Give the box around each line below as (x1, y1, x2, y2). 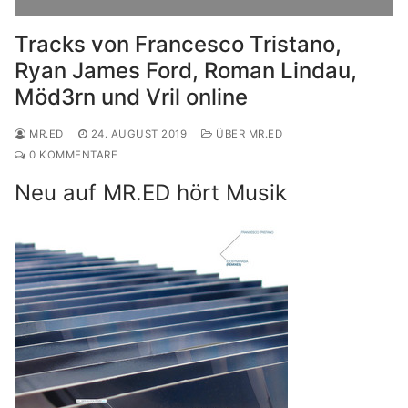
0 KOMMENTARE (25, 148, 117, 161)
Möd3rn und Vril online (15, 84, 248, 110)
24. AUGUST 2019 (90, 127, 187, 140)
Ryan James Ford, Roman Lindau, (15, 57, 357, 84)
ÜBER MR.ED (212, 127, 282, 140)
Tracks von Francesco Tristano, (15, 31, 342, 57)
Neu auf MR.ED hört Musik (15, 179, 287, 206)
